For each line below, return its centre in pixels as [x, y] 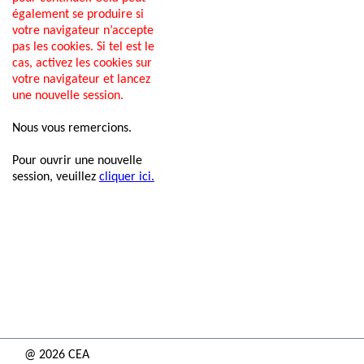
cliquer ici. [127, 177]
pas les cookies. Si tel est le [83, 47]
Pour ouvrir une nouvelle [77, 161]
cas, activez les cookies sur [82, 63]
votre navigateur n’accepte [83, 31]
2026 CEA [64, 355]
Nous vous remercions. [72, 128]
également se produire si [78, 15]
